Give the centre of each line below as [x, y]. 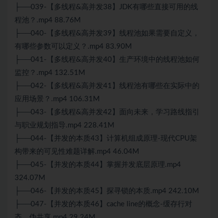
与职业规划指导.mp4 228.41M [64, 126]
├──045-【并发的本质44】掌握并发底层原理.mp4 [98, 165]
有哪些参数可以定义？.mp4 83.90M [73, 47]
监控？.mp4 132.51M [50, 73]
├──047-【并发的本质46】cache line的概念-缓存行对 [103, 204]
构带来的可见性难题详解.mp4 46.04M [77, 152]
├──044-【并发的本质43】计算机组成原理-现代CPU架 [106, 139]
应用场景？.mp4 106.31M [57, 99]
